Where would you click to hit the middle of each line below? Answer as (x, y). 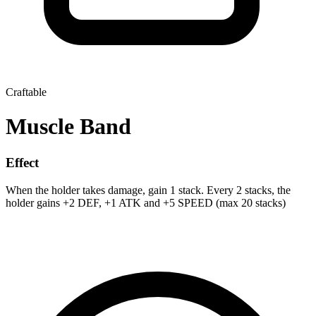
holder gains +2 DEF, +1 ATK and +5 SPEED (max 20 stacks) (146, 202)
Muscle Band (68, 127)
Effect (22, 162)
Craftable (26, 92)
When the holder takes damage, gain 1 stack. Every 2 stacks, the (148, 190)
